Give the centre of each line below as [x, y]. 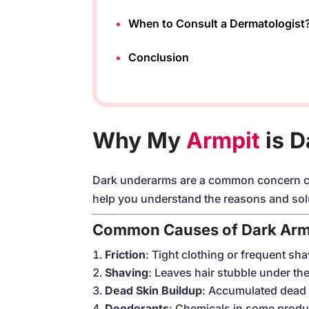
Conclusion [159, 58]
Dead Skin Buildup [154, 290]
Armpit [223, 140]
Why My [140, 140]
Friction [126, 254]
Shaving [127, 272]
